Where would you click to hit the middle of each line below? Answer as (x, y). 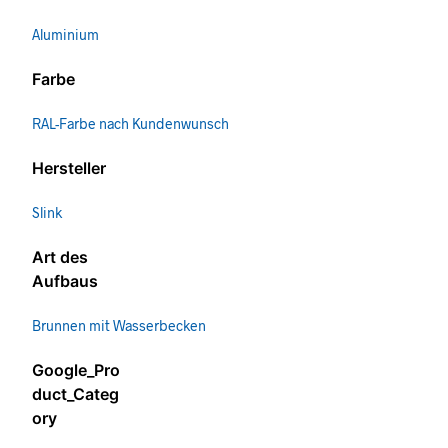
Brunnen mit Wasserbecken (119, 325)
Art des (60, 257)
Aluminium (65, 34)
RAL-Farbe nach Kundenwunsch (130, 123)
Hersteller (69, 168)
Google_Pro (76, 370)
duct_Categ (75, 394)
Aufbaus (65, 281)
